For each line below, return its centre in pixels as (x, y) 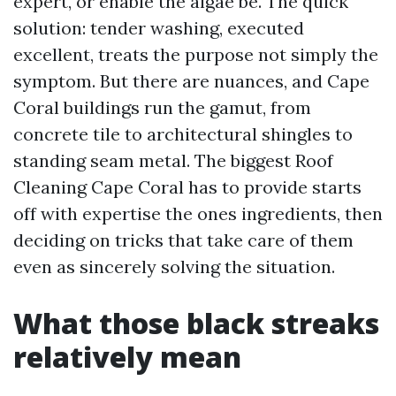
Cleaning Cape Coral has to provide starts (187, 187)
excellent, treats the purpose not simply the (196, 54)
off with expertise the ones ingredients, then (198, 213)
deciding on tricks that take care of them (183, 240)
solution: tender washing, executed (159, 28)
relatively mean (127, 357)
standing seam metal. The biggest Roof (173, 160)
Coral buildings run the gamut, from (162, 107)
